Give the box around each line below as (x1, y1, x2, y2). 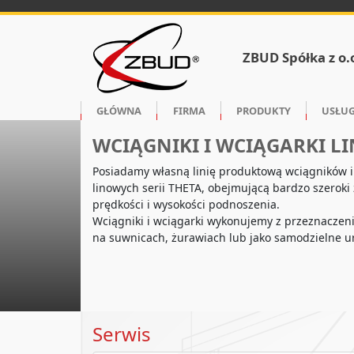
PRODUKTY (235, 103, 291, 118)
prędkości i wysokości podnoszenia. (92, 197, 280, 213)
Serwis (92, 321, 151, 348)
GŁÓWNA (96, 103, 142, 118)
